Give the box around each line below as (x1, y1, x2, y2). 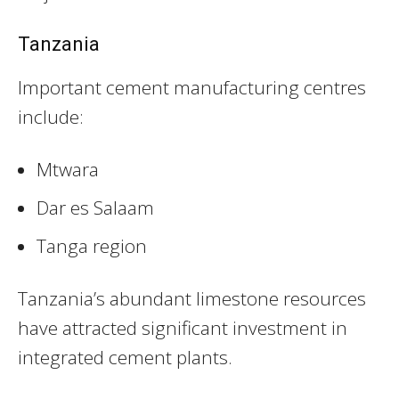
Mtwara (37, 157, 99, 183)
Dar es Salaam (37, 195, 154, 221)
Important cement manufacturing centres (18, 75, 366, 101)
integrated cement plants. (18, 345, 232, 370)
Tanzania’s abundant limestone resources (18, 286, 366, 312)
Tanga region (37, 233, 147, 259)
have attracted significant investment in (18, 315, 347, 341)
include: (18, 104, 84, 130)
